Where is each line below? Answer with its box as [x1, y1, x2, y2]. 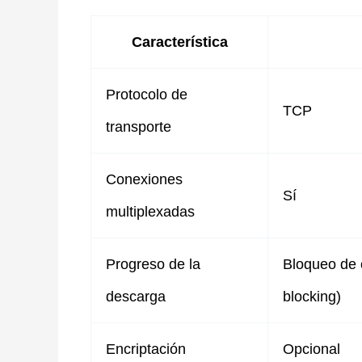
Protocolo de [106, 86, 187, 103]
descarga [106, 288, 166, 305]
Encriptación [106, 340, 186, 357]
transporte [106, 118, 171, 135]
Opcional [283, 340, 340, 357]
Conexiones [106, 170, 183, 187]
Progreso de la [106, 255, 200, 272]
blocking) [283, 288, 341, 305]
